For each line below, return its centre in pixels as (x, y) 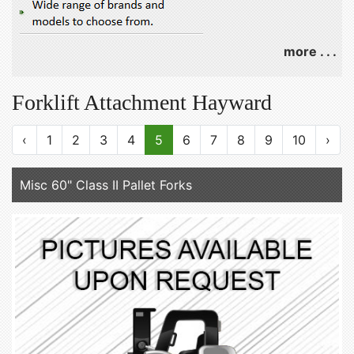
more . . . (310, 51)
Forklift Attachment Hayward (142, 102)
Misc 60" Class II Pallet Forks (106, 185)
